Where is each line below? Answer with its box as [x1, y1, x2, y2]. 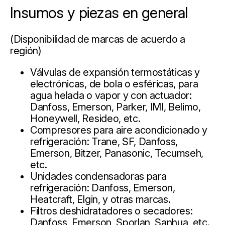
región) [10, 45, 42, 57]
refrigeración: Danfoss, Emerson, [30, 182, 175, 194]
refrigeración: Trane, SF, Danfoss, [30, 136, 178, 148]
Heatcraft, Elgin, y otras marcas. [30, 193, 171, 205]
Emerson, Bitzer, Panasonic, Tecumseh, [30, 147, 204, 159]
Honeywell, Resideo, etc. [30, 113, 141, 125]
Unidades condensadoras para [30, 170, 167, 182]
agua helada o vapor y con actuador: [30, 89, 192, 101]
